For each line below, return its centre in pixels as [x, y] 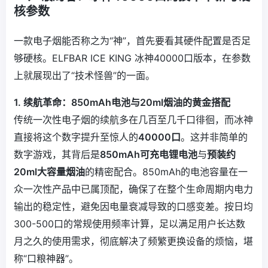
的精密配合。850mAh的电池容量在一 [166, 172]
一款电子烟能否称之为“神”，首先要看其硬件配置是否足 [132, 41]
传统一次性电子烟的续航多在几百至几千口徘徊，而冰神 [133, 120]
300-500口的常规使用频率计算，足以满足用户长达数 [130, 224]
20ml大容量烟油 [49, 172]
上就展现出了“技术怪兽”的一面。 [84, 76]
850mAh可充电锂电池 [149, 155]
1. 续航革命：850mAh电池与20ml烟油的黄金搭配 [122, 103]
